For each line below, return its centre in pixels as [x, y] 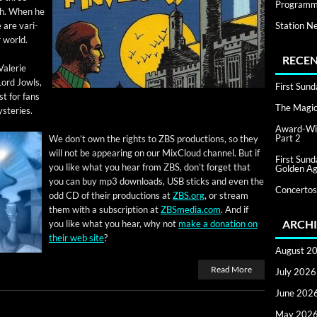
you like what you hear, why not [114, 224]
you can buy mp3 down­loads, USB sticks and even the [156, 181]
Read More [231, 270]
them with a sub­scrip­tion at [105, 210]
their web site [76, 238]
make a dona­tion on [218, 224]
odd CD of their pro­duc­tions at [111, 196]
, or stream [226, 196]
